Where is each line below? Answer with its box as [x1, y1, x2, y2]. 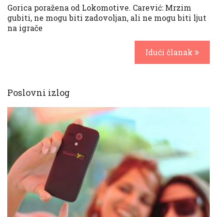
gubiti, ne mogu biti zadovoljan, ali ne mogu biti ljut [7, 13, 206, 23]
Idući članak [145, 47, 195, 57]
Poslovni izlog [7, 87, 70, 98]
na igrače [7, 23, 43, 33]
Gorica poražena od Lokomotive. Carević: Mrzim [7, 2, 191, 13]
